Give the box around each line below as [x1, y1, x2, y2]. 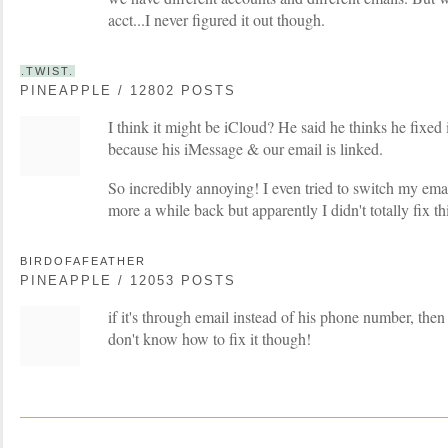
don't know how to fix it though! [108, 327, 311, 349]
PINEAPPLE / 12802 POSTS [20, 82, 236, 98]
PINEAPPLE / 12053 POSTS [20, 272, 236, 288]
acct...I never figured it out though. [108, 8, 325, 30]
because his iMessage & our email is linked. [108, 137, 383, 159]
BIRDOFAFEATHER [20, 254, 146, 267]
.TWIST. [21, 64, 74, 77]
